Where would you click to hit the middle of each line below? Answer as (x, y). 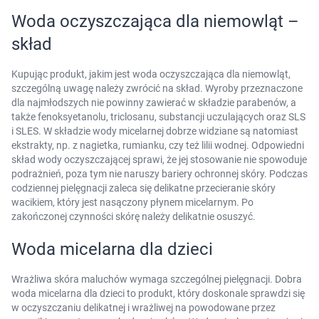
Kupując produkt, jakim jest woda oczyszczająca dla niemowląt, (151, 74)
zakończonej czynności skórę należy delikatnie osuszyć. (134, 216)
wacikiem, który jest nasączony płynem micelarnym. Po (132, 202)
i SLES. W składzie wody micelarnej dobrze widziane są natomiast (155, 131)
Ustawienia (159, 95)
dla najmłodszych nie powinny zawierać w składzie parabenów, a (154, 102)
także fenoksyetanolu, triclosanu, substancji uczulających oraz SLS (158, 116)
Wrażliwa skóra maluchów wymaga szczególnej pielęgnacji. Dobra (157, 279)
